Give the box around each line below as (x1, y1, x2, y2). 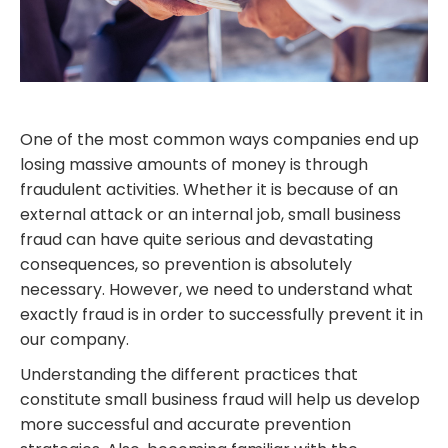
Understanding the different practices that (20, 363, 358, 387)
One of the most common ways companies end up (20, 128, 419, 152)
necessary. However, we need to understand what (20, 278, 413, 302)
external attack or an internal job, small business (20, 203, 401, 227)
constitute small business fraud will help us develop (20, 388, 420, 412)
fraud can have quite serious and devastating (20, 228, 373, 252)
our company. (20, 328, 129, 352)
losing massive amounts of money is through (20, 153, 368, 177)
